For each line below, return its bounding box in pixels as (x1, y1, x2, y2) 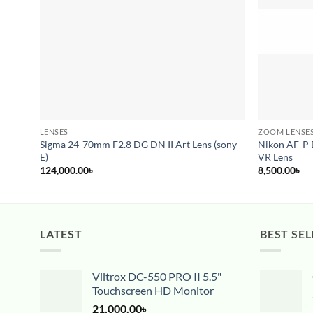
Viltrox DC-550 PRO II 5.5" (92, 270, 221, 284)
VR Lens (258, 150, 293, 163)
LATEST (40, 226, 82, 240)
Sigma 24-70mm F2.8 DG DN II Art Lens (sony (39, 138, 237, 150)
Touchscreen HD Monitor (92, 284, 214, 298)
